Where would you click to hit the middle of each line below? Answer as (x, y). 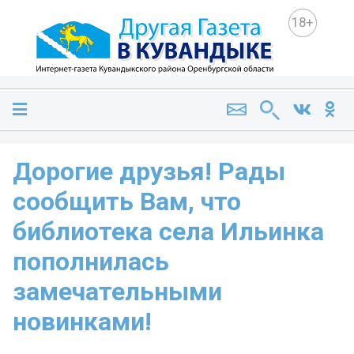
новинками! (82, 322)
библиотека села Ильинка (168, 232)
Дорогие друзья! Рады (149, 172)
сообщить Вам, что (127, 202)
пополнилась (91, 262)
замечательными (117, 292)
